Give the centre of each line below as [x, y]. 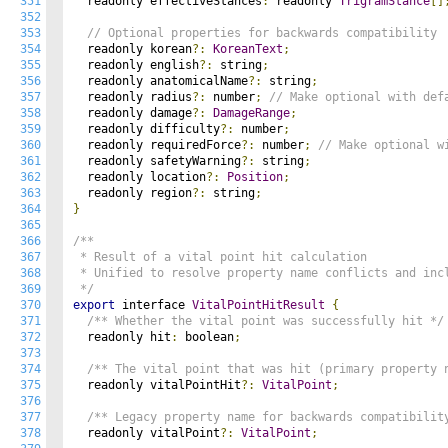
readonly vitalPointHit [157, 385]
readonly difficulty [146, 129]
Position [255, 177]
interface [153, 305]
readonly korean [132, 49]
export [94, 305]
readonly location [139, 177]
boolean [206, 337]
